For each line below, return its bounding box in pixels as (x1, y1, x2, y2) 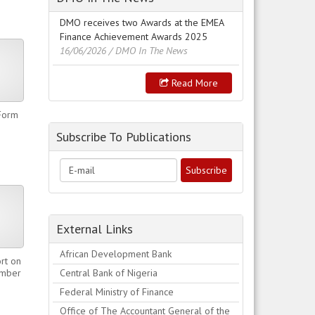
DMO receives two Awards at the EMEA (59, 16, 224, 29)
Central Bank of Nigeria (59, 266, 157, 279)
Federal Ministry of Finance (59, 285, 174, 298)
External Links (56, 221, 133, 237)
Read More (169, 77, 218, 89)
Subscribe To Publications (56, 129, 191, 145)
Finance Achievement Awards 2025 (59, 30, 207, 43)
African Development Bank (59, 247, 172, 260)
